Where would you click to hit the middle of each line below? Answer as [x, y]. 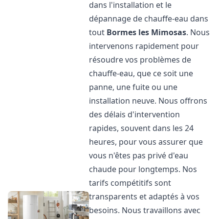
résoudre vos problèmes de [140, 60]
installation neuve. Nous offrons [148, 101]
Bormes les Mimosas [147, 32]
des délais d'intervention [135, 114]
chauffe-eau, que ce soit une [141, 73]
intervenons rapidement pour [144, 46]
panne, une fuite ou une [133, 87]
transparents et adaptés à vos [144, 197]
